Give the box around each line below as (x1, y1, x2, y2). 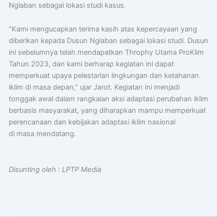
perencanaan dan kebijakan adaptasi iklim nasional (8, 118, 175, 127)
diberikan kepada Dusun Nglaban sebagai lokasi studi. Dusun (8, 36, 208, 46)
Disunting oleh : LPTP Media (8, 165, 101, 174)
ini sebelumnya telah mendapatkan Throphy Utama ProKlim (8, 48, 204, 57)
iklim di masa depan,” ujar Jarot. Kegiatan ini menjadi (8, 83, 180, 92)
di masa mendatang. (8, 129, 76, 139)
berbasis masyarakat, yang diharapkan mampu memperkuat (8, 106, 206, 115)
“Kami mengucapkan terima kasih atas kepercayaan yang (8, 25, 197, 34)
